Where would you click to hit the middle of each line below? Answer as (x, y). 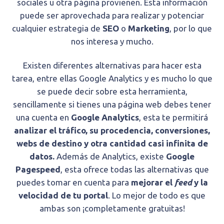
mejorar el (152, 182)
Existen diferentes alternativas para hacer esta (112, 65)
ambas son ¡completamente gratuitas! (112, 208)
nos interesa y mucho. (112, 41)
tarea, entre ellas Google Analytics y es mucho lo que (112, 78)
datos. (42, 156)
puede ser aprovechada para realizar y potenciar (112, 15)
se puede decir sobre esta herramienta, (112, 91)
